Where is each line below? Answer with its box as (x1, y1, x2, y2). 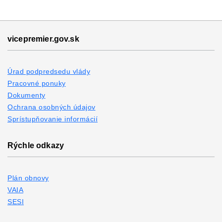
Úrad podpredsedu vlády (7, 67, 90, 75)
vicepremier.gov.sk (7, 34, 79, 43)
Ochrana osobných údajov (7, 103, 96, 111)
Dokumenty (7, 91, 46, 99)
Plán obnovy (7, 173, 49, 182)
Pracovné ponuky (7, 79, 66, 87)
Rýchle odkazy (7, 141, 64, 150)
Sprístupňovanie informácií (7, 114, 98, 123)
